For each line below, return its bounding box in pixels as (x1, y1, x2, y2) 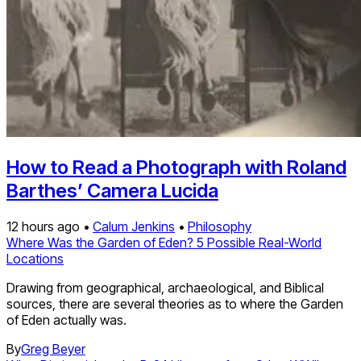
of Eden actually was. (6, 312, 127, 329)
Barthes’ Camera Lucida (6, 179, 218, 203)
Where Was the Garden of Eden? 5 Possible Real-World (6, 234, 322, 251)
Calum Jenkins (93, 218, 175, 235)
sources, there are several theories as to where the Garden (6, 296, 343, 313)
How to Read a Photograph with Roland (6, 156, 346, 180)
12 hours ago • (6, 218, 93, 235)
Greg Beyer (21, 341, 85, 358)
